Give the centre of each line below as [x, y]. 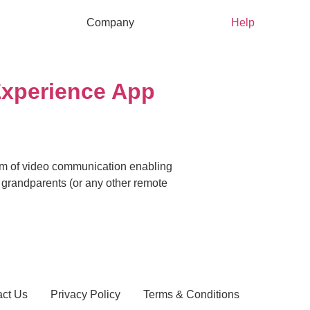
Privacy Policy [85, 295]
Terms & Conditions [191, 295]
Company [110, 22]
